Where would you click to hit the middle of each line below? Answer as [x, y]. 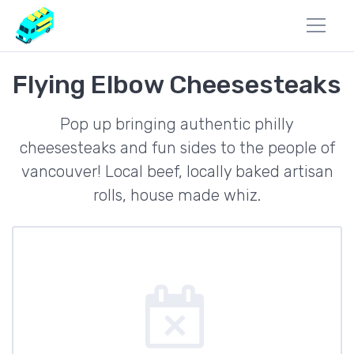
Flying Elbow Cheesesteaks [177, 85]
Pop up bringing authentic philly [177, 124]
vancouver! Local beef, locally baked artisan [177, 171]
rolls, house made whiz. [177, 195]
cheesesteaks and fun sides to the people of [177, 148]
